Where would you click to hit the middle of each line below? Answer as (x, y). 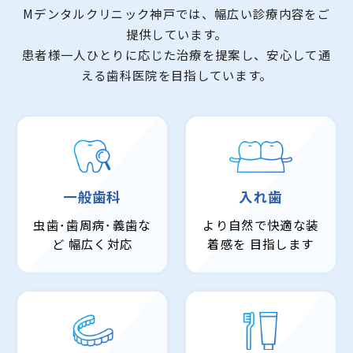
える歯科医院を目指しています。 (176, 75)
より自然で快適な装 (261, 224)
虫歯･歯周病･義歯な (92, 224)
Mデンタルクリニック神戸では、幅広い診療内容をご (176, 14)
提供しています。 (176, 34)
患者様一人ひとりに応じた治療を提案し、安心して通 (176, 55)
